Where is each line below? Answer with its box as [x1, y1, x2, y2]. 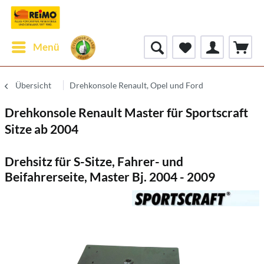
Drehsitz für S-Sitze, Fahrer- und [5, 154, 183, 169]
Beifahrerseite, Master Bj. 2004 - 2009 [5, 169, 215, 184]
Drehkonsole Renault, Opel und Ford [70, 80, 203, 90]
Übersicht [15, 80, 51, 90]
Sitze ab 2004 [5, 121, 78, 136]
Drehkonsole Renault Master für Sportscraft [5, 105, 248, 120]
